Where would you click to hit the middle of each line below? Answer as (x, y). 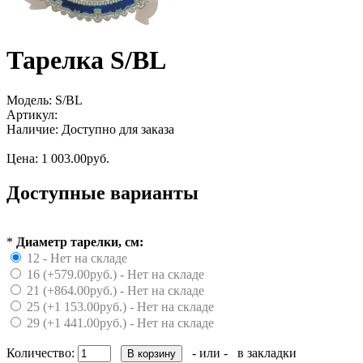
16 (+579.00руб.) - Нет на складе (115, 274)
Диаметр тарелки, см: (80, 241)
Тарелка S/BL (86, 60)
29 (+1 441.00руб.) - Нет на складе (120, 322)
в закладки (267, 352)
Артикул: (32, 114)
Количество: (42, 352)
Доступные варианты (102, 192)
